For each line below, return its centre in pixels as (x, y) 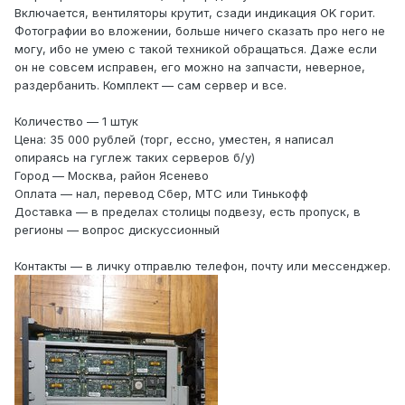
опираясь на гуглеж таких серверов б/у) (135, 158)
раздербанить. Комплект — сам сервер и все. (151, 85)
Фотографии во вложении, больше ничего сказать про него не (200, 31)
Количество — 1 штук (76, 122)
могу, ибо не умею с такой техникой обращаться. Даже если (196, 49)
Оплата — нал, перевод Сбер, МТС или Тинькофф (161, 194)
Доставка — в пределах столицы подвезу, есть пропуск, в (188, 212)
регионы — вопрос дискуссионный (117, 230)
